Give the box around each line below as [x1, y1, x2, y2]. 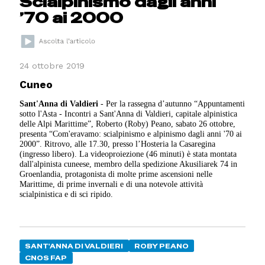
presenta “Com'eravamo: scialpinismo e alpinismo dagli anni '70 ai [20, 128, 243, 138]
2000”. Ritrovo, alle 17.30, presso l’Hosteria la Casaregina [20, 138, 216, 148]
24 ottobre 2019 [20, 60, 85, 70]
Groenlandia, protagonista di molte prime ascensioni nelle [20, 169, 213, 179]
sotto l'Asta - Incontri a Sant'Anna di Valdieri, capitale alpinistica [20, 108, 238, 118]
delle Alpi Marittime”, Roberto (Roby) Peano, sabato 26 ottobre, [20, 118, 236, 128]
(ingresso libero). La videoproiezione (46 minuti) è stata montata [20, 148, 237, 159]
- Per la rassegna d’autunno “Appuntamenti [98, 98, 245, 108]
